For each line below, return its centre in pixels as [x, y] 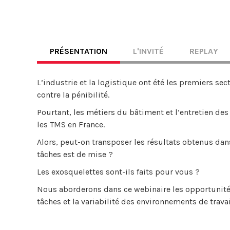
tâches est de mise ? [75, 154]
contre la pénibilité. [73, 95]
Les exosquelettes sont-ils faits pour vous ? [118, 172]
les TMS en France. [71, 124]
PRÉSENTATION [79, 51]
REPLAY [204, 51]
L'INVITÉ [148, 51]
